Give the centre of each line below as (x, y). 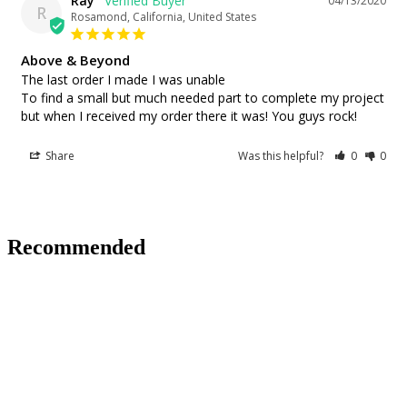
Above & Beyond (75, 60)
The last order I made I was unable (123, 79)
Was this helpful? (283, 155)
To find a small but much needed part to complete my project (203, 97)
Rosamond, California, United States (164, 16)
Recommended (76, 248)
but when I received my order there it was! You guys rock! (189, 115)
